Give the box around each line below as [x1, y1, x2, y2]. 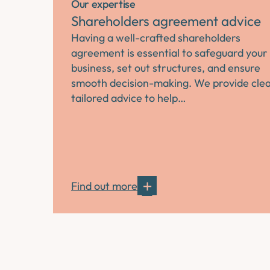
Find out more [71, 178, 137, 193]
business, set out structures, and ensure [71, 61, 260, 75]
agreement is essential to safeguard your [71, 46, 268, 60]
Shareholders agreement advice [71, 12, 261, 30]
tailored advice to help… [71, 91, 186, 105]
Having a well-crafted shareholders [71, 31, 240, 45]
